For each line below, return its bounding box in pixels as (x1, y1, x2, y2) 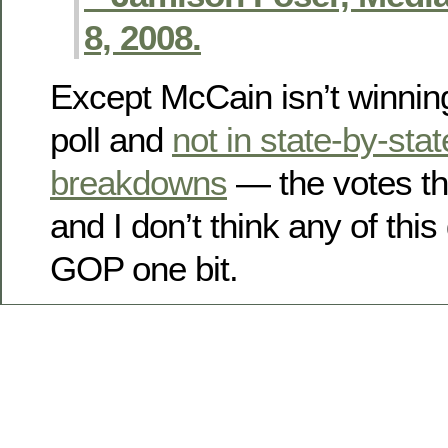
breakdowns (50, 162, 227, 202)
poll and (50, 119, 172, 159)
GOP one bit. (50, 248, 238, 288)
